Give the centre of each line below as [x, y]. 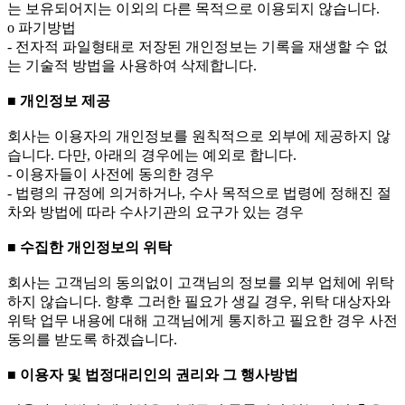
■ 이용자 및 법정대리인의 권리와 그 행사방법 [153, 375]
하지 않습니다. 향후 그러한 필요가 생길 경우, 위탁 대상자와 [199, 302]
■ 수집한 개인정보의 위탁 [89, 248]
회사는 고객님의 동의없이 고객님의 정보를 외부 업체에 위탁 [201, 283]
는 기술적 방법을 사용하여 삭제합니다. [132, 66]
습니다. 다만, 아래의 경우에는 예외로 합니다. [152, 155]
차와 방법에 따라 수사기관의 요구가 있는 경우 [155, 212]
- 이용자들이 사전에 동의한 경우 [111, 174]
